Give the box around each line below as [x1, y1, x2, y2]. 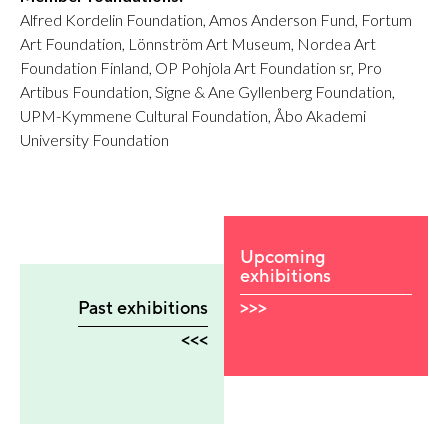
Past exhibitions [78, 295, 208, 320]
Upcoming [240, 244, 325, 269]
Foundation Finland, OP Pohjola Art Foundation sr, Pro [20, 57, 382, 77]
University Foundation [20, 129, 169, 149]
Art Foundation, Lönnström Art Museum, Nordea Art [20, 33, 376, 53]
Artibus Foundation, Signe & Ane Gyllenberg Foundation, [20, 81, 395, 101]
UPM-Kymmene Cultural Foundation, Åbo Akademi [20, 105, 366, 125]
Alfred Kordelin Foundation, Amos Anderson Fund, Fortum [20, 9, 412, 29]
